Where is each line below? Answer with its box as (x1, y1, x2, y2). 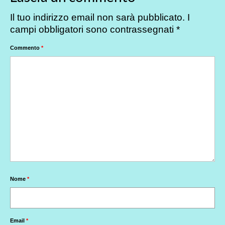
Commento (10, 44, 41, 51)
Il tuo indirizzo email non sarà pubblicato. (10, 12, 185, 23)
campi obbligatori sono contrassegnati (10, 24, 176, 35)
